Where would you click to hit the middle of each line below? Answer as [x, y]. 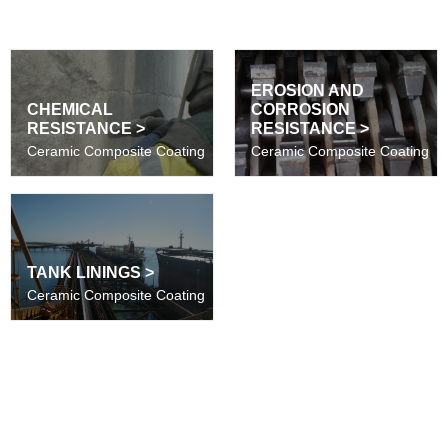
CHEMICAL [70, 110]
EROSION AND [307, 91]
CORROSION [300, 110]
